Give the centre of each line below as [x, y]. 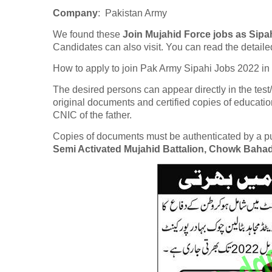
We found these [88, 35]
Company [75, 13]
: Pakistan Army [134, 13]
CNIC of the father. [92, 115]
